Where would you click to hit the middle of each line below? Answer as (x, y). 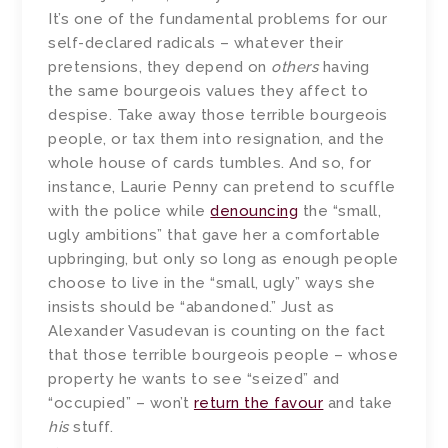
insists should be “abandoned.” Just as (191, 307)
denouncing (254, 211)
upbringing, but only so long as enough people (223, 259)
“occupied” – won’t (121, 403)
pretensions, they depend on (160, 67)
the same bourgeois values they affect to (208, 91)
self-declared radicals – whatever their (196, 43)
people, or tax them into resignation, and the (216, 139)
